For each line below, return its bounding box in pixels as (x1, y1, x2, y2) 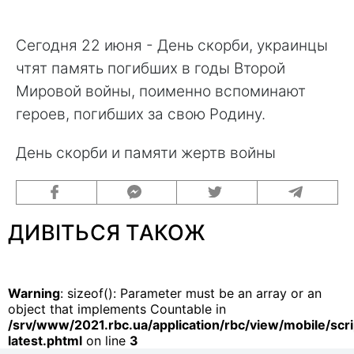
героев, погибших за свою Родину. (16, 104, 265, 123)
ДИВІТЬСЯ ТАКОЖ (8, 219, 205, 246)
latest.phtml (8, 332, 82, 348)
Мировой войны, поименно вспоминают (16, 81, 306, 100)
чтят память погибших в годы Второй (16, 58, 285, 77)
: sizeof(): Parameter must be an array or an (60, 284, 322, 301)
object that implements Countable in (8, 300, 226, 317)
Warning (8, 284, 60, 301)
